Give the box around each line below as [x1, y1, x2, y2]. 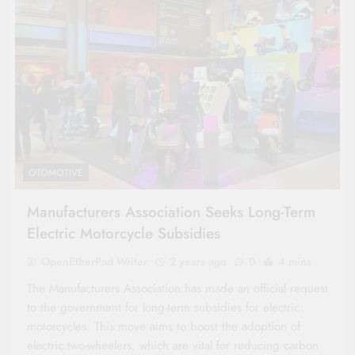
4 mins [278, 254, 311, 270]
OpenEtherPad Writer [41, 254, 147, 270]
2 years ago [170, 254, 227, 270]
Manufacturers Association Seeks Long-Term [27, 201, 315, 223]
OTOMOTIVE [29, 166, 83, 181]
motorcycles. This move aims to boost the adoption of [27, 318, 300, 336]
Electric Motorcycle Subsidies [27, 223, 220, 245]
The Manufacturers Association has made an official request [27, 280, 328, 298]
